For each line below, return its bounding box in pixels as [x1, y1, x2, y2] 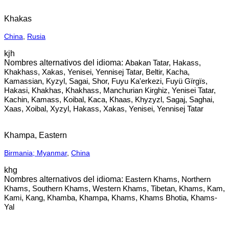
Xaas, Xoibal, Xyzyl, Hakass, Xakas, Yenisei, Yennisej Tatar [4, 104, 203, 113]
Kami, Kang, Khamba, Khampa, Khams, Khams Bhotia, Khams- [4, 193, 217, 202]
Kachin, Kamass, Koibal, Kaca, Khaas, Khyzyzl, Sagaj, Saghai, [4, 95, 214, 104]
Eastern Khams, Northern [125, 175, 211, 184]
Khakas [4, 14, 32, 23]
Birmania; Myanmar [4, 149, 67, 157]
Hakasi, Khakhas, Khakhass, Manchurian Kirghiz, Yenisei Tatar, [4, 86, 216, 95]
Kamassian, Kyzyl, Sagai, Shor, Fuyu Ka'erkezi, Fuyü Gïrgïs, [4, 77, 208, 85]
